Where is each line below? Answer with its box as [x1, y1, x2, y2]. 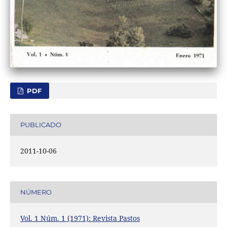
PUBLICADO [20, 121, 61, 129]
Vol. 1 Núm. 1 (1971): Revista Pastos [20, 213, 140, 223]
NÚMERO [20, 188, 52, 197]
